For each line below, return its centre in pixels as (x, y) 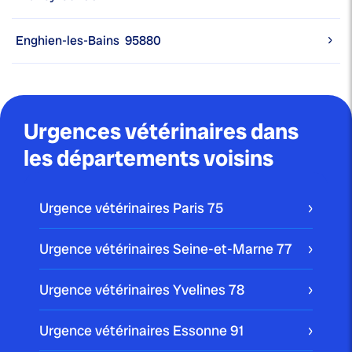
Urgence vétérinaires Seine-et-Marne (158, 249)
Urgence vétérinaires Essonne (135, 331)
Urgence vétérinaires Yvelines (134, 290)
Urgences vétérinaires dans (161, 132)
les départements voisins (148, 159)
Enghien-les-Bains (68, 41)
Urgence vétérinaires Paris (123, 208)
